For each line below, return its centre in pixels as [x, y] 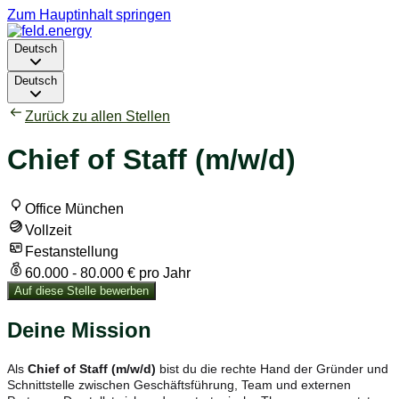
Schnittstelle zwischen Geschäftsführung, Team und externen [179, 384]
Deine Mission [79, 330]
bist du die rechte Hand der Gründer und [272, 368]
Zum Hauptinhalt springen [89, 15]
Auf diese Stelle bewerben [81, 290]
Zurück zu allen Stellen [98, 116]
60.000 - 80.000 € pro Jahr [108, 273]
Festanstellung [72, 251]
